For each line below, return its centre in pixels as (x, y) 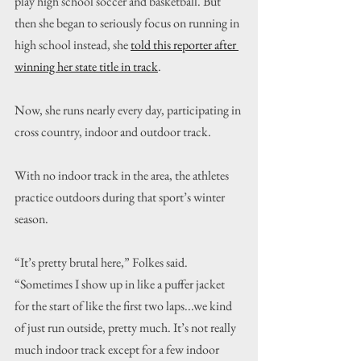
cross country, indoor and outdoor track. (113, 132)
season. (31, 219)
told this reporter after (185, 45)
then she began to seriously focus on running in (128, 23)
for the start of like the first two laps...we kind (124, 306)
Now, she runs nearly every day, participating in (129, 110)
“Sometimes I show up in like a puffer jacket (121, 284)
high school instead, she (73, 45)
